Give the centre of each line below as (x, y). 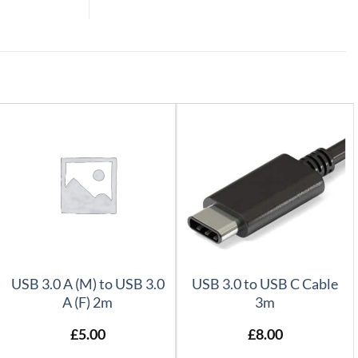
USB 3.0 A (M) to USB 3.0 (88, 284)
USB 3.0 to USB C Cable (265, 284)
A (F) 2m (88, 302)
